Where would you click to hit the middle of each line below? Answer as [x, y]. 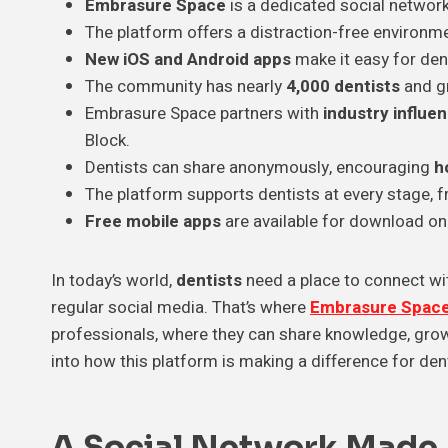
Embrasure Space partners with [204, 114]
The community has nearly [185, 87]
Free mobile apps [153, 222]
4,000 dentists [343, 87]
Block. [107, 141]
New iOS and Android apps [188, 60]
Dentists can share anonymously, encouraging [259, 168]
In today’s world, [113, 281]
